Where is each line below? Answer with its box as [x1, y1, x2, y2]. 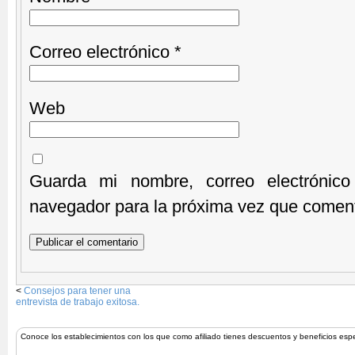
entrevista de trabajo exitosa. [16, 296, 139, 308]
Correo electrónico [29, 42, 174, 63]
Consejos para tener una [24, 285, 131, 297]
